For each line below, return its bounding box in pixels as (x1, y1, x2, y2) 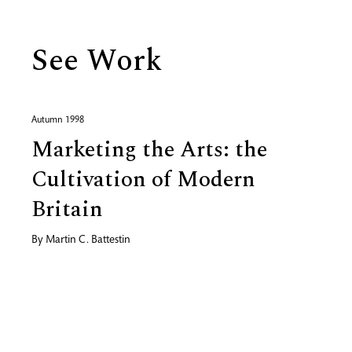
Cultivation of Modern (31, 163, 255, 196)
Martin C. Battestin (46, 235, 130, 246)
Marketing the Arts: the (31, 133, 267, 167)
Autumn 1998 (31, 115, 84, 125)
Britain (31, 192, 103, 226)
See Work (31, 38, 162, 84)
